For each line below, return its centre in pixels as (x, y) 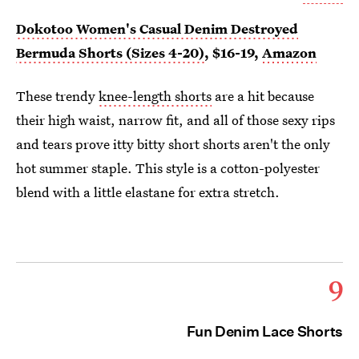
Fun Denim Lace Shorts (265, 331)
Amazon (289, 52)
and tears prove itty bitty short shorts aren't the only (173, 143)
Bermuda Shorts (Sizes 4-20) (110, 52)
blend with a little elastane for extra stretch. (148, 192)
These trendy (57, 95)
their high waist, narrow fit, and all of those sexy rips (175, 119)
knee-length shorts (155, 95)
